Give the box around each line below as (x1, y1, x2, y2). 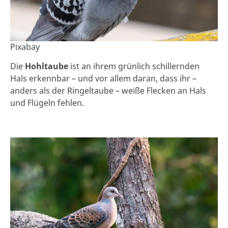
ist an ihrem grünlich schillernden (70, 60, 199, 72)
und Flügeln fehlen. (10, 97, 84, 108)
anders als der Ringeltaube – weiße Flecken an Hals (10, 84, 206, 96)
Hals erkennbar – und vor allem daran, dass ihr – (10, 72, 196, 84)
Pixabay (10, 41, 40, 52)
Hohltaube (25, 60, 70, 72)
